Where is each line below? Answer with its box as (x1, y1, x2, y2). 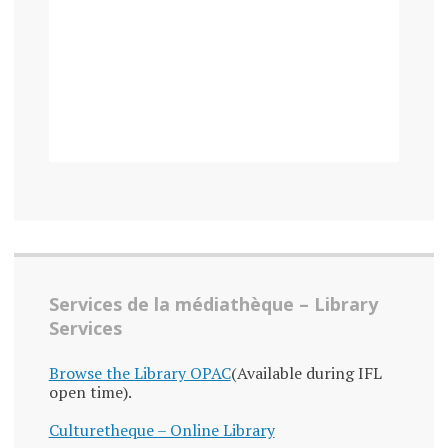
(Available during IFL (230, 362, 382, 385)
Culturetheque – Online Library (48, 419, 275, 442)
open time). (48, 381, 132, 404)
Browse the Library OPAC (48, 362, 231, 385)
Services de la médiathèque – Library (48, 292, 378, 317)
